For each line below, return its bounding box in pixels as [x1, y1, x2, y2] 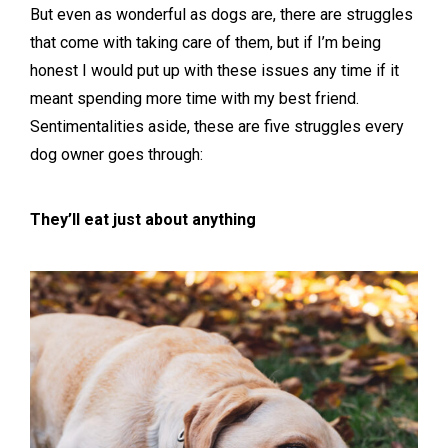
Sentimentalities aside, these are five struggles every [30, 116, 404, 136]
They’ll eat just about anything [30, 209, 256, 229]
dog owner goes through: [30, 144, 203, 164]
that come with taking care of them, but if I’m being [30, 32, 381, 52]
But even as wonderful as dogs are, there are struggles [30, 4, 413, 24]
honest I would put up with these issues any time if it [30, 60, 399, 80]
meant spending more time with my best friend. [30, 88, 359, 108]
